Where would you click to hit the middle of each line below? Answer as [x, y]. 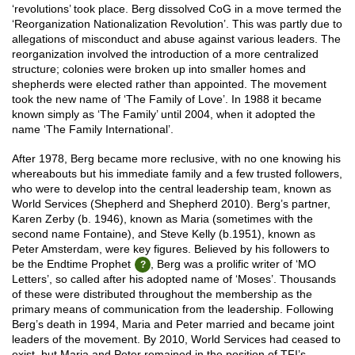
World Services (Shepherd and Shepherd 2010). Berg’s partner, [171, 204]
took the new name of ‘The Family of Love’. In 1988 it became [167, 99]
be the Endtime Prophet [71, 264]
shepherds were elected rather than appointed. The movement [169, 84]
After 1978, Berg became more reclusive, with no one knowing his [176, 158]
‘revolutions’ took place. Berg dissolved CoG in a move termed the [177, 9]
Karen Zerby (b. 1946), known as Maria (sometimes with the [162, 219]
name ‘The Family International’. [93, 129]
